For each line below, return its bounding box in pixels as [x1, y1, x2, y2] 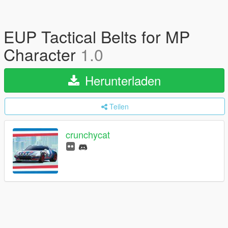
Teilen [109, 101, 129, 111]
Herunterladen [81, 71, 161, 89]
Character [4, 42, 80, 66]
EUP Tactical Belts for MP [4, 24, 190, 48]
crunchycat [66, 128, 110, 141]
